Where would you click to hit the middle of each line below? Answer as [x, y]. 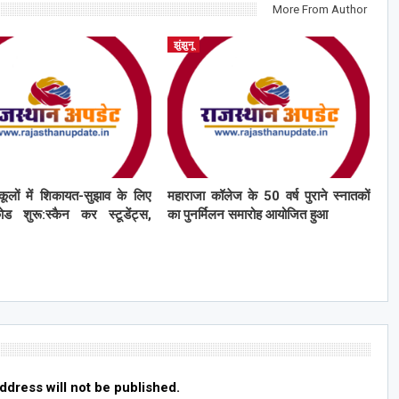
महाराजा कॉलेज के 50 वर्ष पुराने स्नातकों [269, 195]
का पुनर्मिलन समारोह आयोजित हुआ [247, 214]
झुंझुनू [183, 45]
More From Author [319, 9]
